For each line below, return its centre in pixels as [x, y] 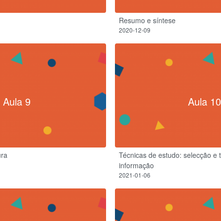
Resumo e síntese [147, 20]
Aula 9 [17, 101]
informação [136, 165]
